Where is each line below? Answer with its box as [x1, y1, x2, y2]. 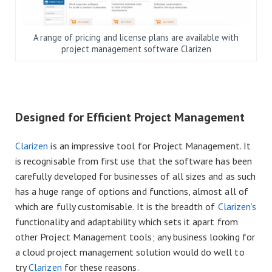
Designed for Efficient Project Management [15, 109, 245, 126]
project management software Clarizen [61, 43, 211, 55]
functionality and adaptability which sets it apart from [15, 216, 238, 228]
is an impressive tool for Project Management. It [48, 140, 251, 152]
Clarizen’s [217, 200, 257, 213]
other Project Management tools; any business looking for [15, 231, 255, 243]
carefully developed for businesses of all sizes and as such [15, 170, 256, 183]
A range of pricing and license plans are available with [33, 32, 239, 44]
